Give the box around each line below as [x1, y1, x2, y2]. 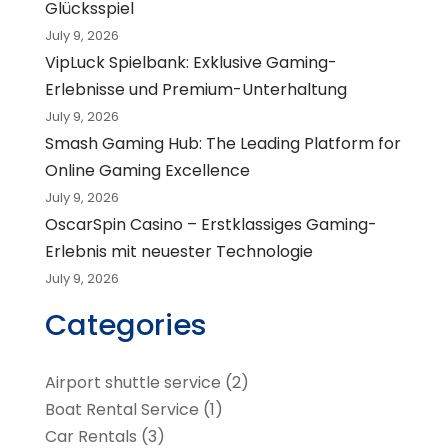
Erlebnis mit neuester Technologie [44, 240, 313, 264]
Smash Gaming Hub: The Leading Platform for [44, 132, 401, 156]
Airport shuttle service [44, 371, 221, 395]
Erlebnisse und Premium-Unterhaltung [44, 78, 347, 102]
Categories [44, 305, 207, 346]
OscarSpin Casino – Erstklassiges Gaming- [44, 213, 377, 237]
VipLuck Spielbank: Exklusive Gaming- [44, 51, 337, 75]
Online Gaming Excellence [44, 159, 250, 183]
